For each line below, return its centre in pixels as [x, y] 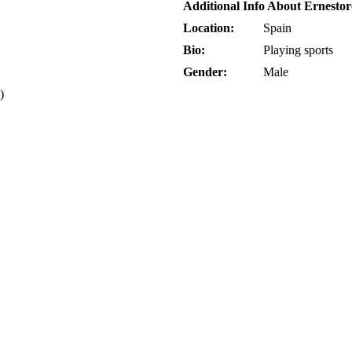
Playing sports [298, 50]
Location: [209, 28]
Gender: [205, 72]
